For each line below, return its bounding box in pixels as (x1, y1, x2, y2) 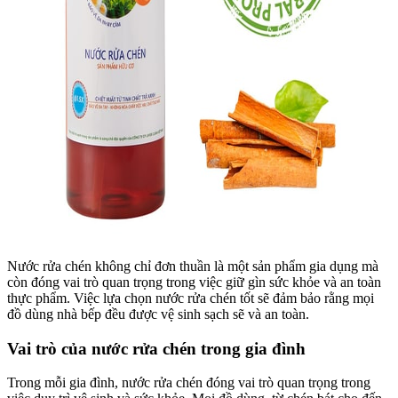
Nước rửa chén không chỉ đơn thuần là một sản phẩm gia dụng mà (7, 258, 378, 274)
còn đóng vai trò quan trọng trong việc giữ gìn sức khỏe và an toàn (7, 274, 381, 290)
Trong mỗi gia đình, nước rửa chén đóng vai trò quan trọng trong (7, 375, 370, 391)
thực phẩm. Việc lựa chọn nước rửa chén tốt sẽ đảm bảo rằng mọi (7, 290, 374, 306)
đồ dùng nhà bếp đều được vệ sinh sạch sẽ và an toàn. (7, 306, 309, 322)
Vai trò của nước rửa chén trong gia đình (7, 338, 306, 358)
